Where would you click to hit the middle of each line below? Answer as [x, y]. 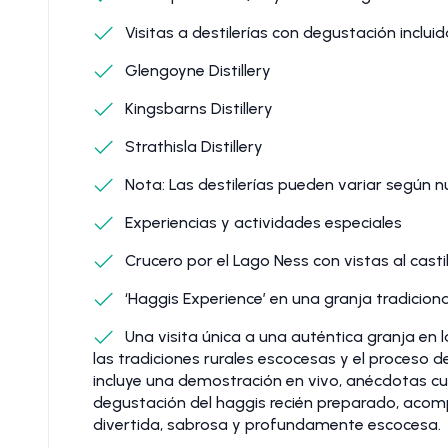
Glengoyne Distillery [196, 70]
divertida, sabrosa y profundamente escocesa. [267, 424]
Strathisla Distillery [192, 146]
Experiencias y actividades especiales [261, 222]
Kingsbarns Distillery [197, 108]
